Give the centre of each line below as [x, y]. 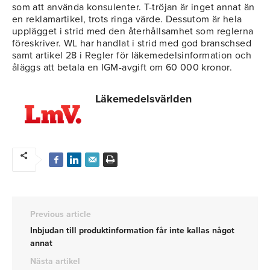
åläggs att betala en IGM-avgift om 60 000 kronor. [122, 68]
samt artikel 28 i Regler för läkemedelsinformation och [132, 56]
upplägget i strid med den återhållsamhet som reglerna [133, 32]
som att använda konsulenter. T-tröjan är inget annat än [133, 8]
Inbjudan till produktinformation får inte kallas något [132, 230]
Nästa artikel [55, 261]
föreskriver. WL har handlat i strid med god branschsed [132, 44]
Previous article [61, 214]
